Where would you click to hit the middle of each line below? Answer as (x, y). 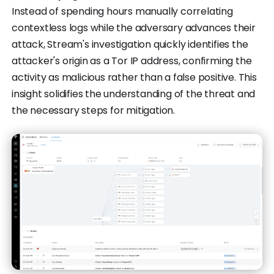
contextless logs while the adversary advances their (134, 28)
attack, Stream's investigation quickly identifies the (130, 44)
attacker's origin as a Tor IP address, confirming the (132, 61)
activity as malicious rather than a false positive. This (134, 77)
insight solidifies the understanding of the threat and (134, 94)
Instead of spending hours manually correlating (122, 11)
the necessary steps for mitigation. (94, 110)
